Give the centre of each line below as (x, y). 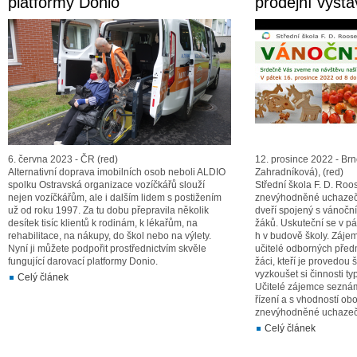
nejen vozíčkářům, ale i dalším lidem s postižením (115, 198)
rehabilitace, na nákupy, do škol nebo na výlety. (110, 236)
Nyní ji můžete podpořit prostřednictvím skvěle (107, 249)
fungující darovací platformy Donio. (83, 261)
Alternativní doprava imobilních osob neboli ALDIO (117, 172)
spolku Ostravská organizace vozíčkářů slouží (106, 185)
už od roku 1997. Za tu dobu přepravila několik (108, 210)
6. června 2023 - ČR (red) (63, 159)
